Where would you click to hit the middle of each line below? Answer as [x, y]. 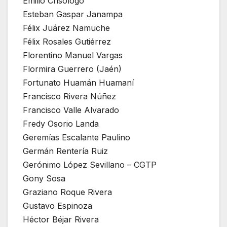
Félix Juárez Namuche [66, 28]
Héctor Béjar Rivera [61, 219]
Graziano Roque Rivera [67, 192]
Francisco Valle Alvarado [71, 110]
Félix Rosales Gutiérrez [67, 41]
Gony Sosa [44, 178]
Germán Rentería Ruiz [65, 151]
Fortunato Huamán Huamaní [78, 82]
